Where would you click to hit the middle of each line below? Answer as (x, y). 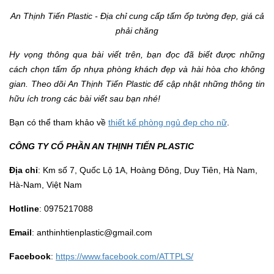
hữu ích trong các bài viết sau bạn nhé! (86, 99)
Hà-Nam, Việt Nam (46, 185)
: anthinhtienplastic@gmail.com (92, 233)
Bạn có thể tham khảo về (59, 123)
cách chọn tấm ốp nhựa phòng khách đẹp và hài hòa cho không (137, 69)
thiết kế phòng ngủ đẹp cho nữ (168, 123)
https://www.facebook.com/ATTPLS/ (124, 257)
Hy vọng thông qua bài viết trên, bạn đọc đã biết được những (137, 55)
